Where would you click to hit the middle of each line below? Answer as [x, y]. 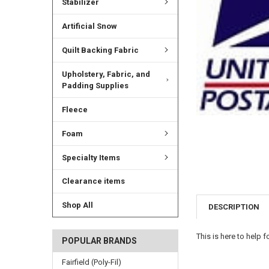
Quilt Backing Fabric [100, 50]
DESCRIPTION [234, 207]
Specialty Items [91, 157]
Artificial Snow [89, 26]
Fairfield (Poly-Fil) [91, 262]
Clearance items [93, 181]
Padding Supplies [95, 85]
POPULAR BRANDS [99, 240]
